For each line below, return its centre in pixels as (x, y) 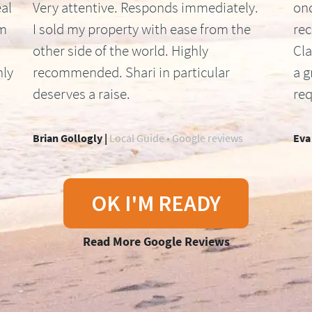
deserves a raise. (82, 93)
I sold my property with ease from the (142, 29)
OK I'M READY (156, 203)
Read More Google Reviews (156, 241)
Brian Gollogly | (70, 138)
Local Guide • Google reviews (175, 138)
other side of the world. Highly (121, 50)
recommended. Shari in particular (132, 72)
